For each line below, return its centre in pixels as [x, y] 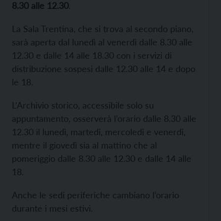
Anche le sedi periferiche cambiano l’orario [95, 195]
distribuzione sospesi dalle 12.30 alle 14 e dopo [104, 69]
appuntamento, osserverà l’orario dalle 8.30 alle [104, 119]
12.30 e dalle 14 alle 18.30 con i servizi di [92, 55]
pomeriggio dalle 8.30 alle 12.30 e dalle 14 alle [102, 159]
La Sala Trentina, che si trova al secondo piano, [103, 29]
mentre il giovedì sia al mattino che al [84, 145]
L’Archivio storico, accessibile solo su [83, 105]
